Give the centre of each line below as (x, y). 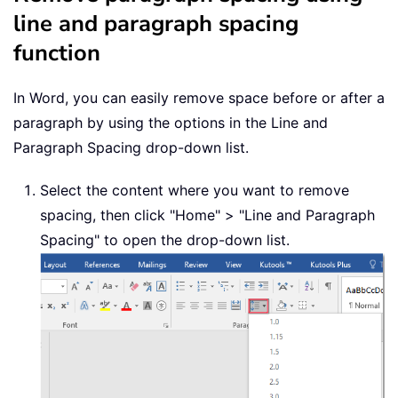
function (57, 53)
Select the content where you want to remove (195, 191)
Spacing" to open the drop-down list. (165, 240)
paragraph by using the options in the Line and (171, 123)
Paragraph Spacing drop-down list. (131, 148)
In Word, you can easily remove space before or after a (199, 98)
